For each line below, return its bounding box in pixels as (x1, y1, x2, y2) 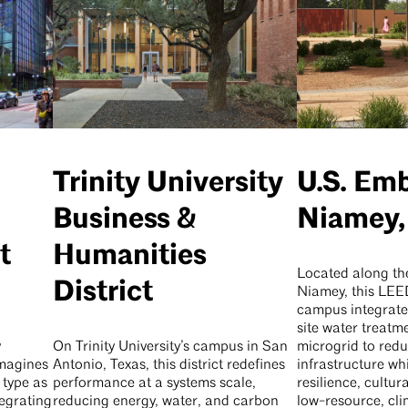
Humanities (52, 238, 207, 274)
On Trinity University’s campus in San (52, 340, 288, 355)
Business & (52, 201, 197, 238)
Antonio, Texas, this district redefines (52, 358, 285, 373)
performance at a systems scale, (52, 376, 256, 392)
